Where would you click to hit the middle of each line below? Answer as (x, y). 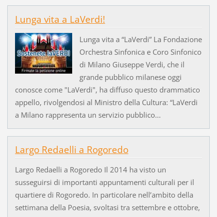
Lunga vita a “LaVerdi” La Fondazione (140, 39)
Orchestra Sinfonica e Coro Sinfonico (140, 52)
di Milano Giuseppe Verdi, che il (132, 64)
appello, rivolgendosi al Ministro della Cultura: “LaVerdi (106, 102)
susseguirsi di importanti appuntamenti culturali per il (104, 182)
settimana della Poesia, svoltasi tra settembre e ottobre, (107, 207)
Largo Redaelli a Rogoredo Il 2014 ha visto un (90, 169)
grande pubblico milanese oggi (130, 77)
